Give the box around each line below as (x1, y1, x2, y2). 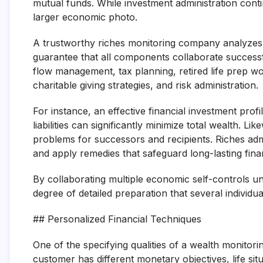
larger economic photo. (33, 11, 137, 23)
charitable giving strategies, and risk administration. (33, 79, 258, 91)
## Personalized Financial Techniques (33, 213, 201, 225)
